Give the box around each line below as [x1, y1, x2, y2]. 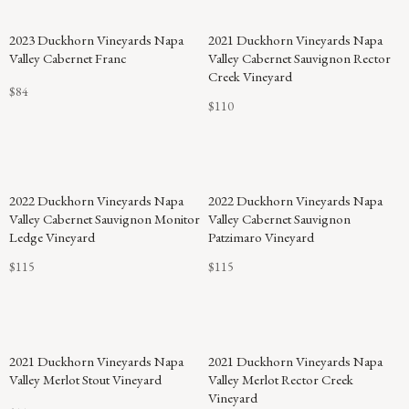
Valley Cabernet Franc [9, 49, 127, 67]
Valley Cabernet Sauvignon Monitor [9, 210, 200, 227]
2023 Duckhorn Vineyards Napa [9, 31, 184, 48]
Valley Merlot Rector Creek [208, 371, 353, 388]
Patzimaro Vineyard [208, 228, 314, 246]
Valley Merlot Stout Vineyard [9, 371, 162, 388]
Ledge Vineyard [9, 228, 95, 246]
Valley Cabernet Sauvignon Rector [208, 49, 391, 67]
